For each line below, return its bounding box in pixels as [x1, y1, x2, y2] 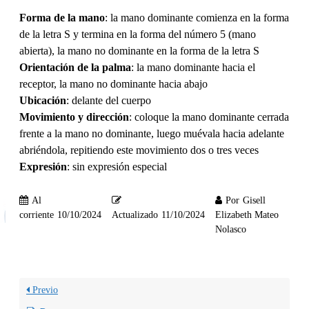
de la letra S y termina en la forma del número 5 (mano [19, 28, 256, 40]
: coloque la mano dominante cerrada [129, 110, 289, 123]
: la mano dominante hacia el [131, 61, 255, 73]
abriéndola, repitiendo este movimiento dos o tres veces [19, 143, 259, 156]
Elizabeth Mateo [215, 210, 279, 221]
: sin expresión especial [67, 160, 167, 172]
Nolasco [215, 224, 246, 235]
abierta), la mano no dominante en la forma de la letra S [19, 44, 259, 57]
